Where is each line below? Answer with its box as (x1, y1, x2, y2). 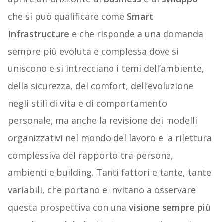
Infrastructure (7, 28, 69, 40)
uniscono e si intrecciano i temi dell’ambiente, (7, 62, 204, 75)
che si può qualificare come (7, 10, 127, 23)
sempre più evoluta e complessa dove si (7, 45, 179, 57)
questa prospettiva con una (7, 201, 129, 214)
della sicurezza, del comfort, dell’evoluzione (7, 80, 193, 92)
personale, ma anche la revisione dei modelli (7, 114, 197, 127)
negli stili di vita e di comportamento (7, 97, 167, 110)
